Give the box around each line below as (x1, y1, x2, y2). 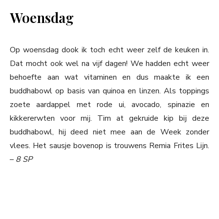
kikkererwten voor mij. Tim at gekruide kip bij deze (10, 113, 209, 124)
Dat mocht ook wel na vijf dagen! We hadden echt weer (10, 58, 209, 69)
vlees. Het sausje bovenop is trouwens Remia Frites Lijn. (10, 140, 209, 152)
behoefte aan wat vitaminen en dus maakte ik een (10, 72, 209, 83)
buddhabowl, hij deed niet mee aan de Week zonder (10, 127, 209, 138)
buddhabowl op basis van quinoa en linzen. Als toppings (10, 86, 209, 97)
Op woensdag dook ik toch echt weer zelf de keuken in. (10, 44, 209, 56)
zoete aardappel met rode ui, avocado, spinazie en (10, 99, 209, 110)
